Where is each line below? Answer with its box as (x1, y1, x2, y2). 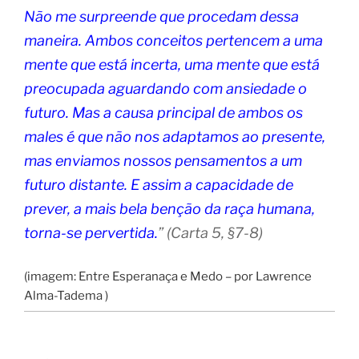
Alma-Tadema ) (24, 288, 108, 303)
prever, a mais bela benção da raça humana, (24, 200, 315, 217)
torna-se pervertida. (24, 224, 158, 241)
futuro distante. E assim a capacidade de (24, 175, 293, 193)
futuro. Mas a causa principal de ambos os (24, 103, 303, 121)
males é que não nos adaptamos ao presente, (24, 127, 325, 145)
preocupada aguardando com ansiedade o (24, 79, 307, 97)
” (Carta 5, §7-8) (158, 224, 263, 241)
